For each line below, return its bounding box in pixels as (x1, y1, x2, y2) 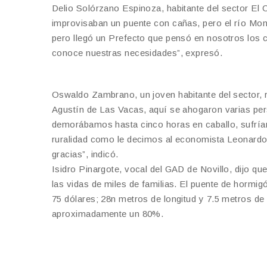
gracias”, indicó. (52, 149, 119, 160)
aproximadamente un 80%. (52, 209, 164, 219)
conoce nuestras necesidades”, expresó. (52, 48, 223, 58)
